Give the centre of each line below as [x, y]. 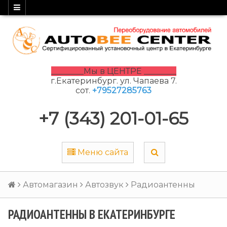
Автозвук [104, 184]
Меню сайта [103, 152]
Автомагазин [50, 184]
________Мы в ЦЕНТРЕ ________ [113, 71]
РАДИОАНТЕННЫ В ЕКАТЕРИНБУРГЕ [92, 214]
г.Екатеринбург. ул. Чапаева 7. [113, 81]
